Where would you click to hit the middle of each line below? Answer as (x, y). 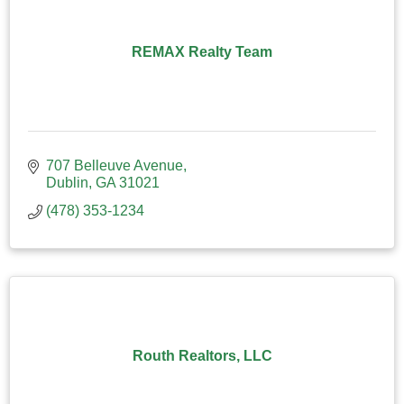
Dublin (67, 182)
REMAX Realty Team (202, 51)
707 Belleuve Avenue (115, 165)
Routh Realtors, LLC (202, 355)
